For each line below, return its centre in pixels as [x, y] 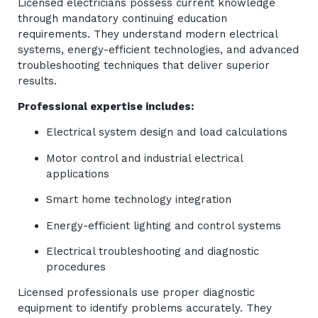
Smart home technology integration [139, 200]
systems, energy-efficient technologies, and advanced [158, 49]
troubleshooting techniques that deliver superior [144, 65]
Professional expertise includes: [106, 106]
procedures [76, 267]
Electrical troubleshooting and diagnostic [153, 251]
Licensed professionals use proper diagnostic [136, 293]
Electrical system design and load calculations [167, 132]
